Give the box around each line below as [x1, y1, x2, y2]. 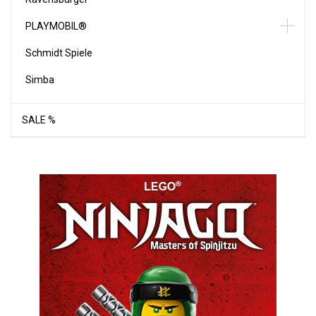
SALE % [22, 114, 56, 126]
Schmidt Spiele [25, 47, 92, 59]
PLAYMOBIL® [25, 20, 87, 32]
